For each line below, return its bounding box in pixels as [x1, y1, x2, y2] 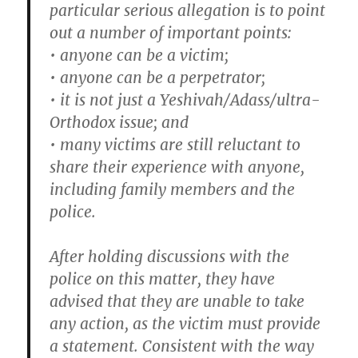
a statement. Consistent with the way [50, 336, 315, 356]
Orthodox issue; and [50, 113, 189, 133]
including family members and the [50, 180, 296, 200]
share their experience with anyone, [50, 157, 305, 177]
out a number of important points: [50, 23, 292, 43]
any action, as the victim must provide [50, 314, 321, 334]
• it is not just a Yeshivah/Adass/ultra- [50, 90, 321, 110]
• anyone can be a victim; [50, 46, 229, 66]
